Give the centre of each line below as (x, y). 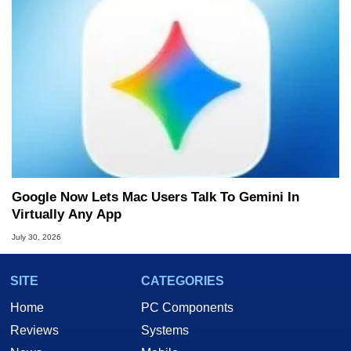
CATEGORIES (183, 281)
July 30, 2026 (36, 237)
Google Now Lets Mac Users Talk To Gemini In (156, 197)
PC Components (187, 308)
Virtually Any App (67, 215)
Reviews (34, 331)
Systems (165, 331)
